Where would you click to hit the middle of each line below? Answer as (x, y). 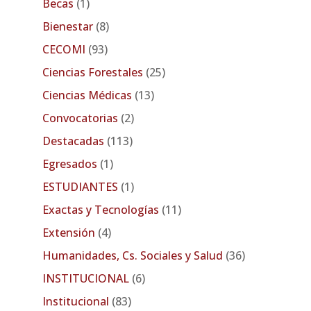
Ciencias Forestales (96, 72)
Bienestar (71, 26)
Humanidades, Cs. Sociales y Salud (137, 255)
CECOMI (67, 49)
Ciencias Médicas (90, 95)
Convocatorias (83, 118)
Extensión (72, 232)
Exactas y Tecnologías (103, 209)
